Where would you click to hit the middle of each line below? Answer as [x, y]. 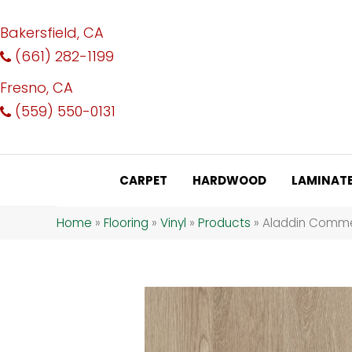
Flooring [126, 222]
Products [224, 222]
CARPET [143, 180]
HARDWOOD [229, 180]
